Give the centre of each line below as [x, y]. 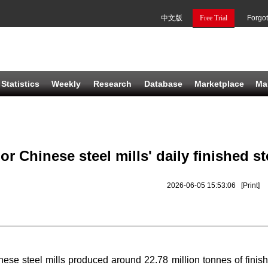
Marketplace [219, 84]
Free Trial [214, 18]
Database [163, 84]
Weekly [66, 84]
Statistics [20, 84]
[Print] [250, 185]
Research [112, 84]
